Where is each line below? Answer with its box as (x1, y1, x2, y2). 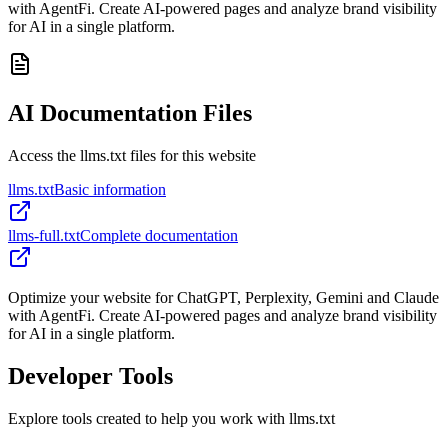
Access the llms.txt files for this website (8, 147, 256, 165)
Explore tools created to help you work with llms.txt (8, 410, 335, 427)
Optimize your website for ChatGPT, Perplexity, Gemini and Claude (8, 289, 439, 307)
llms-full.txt (8, 227, 80, 245)
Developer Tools (8, 363, 173, 390)
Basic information (54, 181, 166, 199)
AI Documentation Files (8, 100, 252, 127)
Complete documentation (80, 227, 238, 245)
